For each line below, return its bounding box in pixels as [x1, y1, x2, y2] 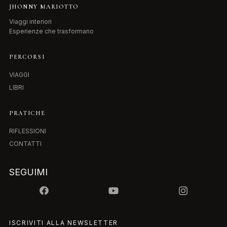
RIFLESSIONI [9, 127, 46, 135]
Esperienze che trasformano [9, 27, 94, 35]
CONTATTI [9, 140, 42, 148]
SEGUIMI [9, 167, 48, 178]
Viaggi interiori [9, 18, 52, 26]
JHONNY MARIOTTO [9, 3, 79, 11]
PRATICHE [9, 109, 46, 117]
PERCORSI [9, 53, 45, 61]
